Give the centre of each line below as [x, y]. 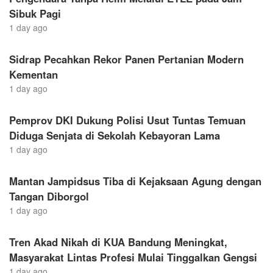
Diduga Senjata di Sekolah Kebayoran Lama [115, 135]
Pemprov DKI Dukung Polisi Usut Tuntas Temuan [127, 120]
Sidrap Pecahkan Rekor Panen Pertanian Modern [126, 59]
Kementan [34, 74]
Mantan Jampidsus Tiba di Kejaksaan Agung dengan [135, 181]
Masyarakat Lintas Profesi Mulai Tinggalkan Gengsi [133, 257]
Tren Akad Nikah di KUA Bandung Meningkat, [118, 242]
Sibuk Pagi [35, 13]
